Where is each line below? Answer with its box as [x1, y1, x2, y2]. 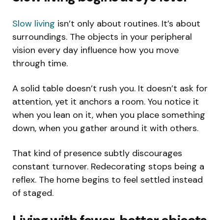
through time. [12, 57, 68, 69]
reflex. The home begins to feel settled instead [12, 173, 203, 186]
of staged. [12, 187, 54, 199]
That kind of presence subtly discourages [12, 147, 182, 159]
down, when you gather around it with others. [12, 122, 198, 134]
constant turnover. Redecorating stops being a [12, 160, 204, 172]
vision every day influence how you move [12, 44, 179, 56]
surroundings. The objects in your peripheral [12, 30, 192, 43]
